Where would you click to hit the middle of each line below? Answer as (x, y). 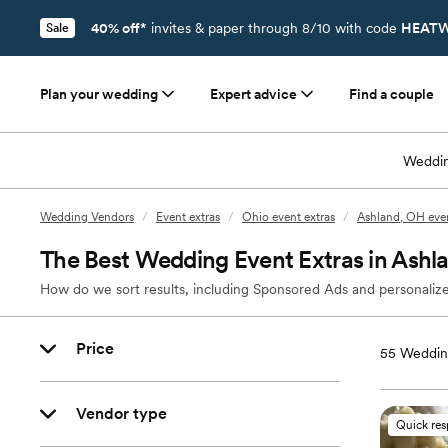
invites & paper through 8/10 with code (274, 28)
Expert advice (253, 94)
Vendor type (121, 413)
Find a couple (391, 94)
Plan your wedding (99, 94)
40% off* (119, 28)
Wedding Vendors (87, 217)
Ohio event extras (288, 217)
